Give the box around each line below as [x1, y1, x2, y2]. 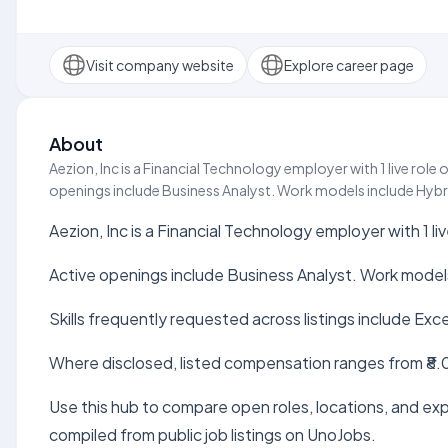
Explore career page [284, 55, 414, 74]
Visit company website [86, 55, 234, 74]
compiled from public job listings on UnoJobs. [49, 424, 376, 445]
